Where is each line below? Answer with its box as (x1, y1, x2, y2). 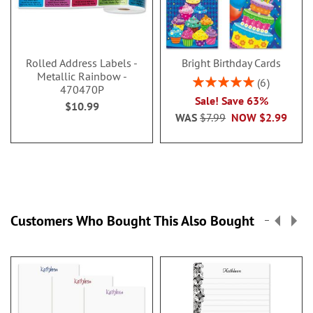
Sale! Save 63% (194, 94, 268, 108)
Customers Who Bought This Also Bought (10, 212, 254, 230)
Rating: (192, 73, 222, 87)
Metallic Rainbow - (36, 69, 127, 83)
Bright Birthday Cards (182, 56, 281, 70)
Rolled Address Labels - (26, 56, 138, 70)
